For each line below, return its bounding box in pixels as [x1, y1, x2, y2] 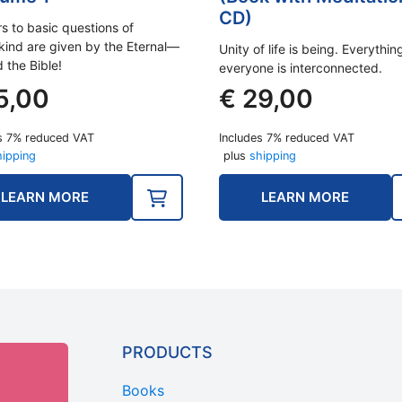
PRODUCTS [122, 342, 213, 362]
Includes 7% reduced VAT [219, 130, 354, 144]
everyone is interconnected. [219, 59, 382, 75]
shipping [249, 148, 296, 162]
